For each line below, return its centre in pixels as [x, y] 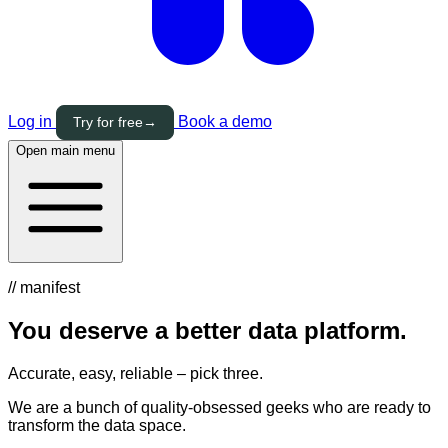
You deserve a [91, 330]
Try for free [108, 122]
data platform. [324, 330]
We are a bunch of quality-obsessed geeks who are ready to [219, 407]
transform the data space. [97, 425]
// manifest [44, 287]
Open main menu [65, 150]
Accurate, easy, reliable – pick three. [135, 373]
